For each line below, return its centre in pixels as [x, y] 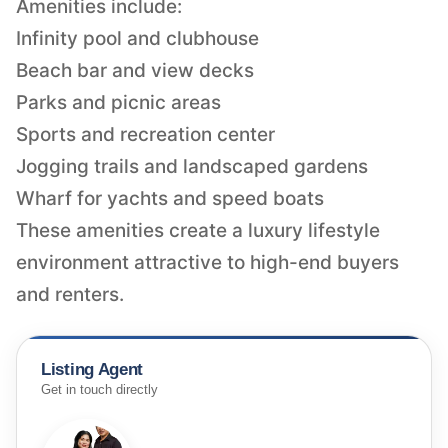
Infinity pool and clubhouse [137, 38]
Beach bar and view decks [135, 70]
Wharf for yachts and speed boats [170, 198]
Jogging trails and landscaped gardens [192, 166]
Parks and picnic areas [118, 102]
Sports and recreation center [145, 134]
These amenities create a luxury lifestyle [198, 230]
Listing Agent [92, 369]
